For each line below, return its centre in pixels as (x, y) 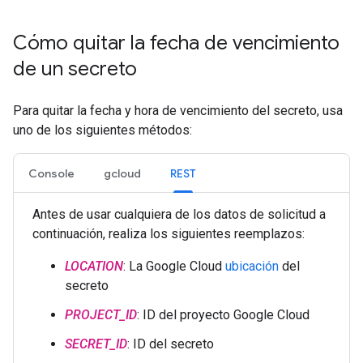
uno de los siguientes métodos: (102, 130)
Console (51, 173)
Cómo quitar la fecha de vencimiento (176, 43)
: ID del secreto (171, 344)
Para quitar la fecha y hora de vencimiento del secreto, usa (178, 111)
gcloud (122, 173)
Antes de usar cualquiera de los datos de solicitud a (179, 214)
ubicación (252, 266)
